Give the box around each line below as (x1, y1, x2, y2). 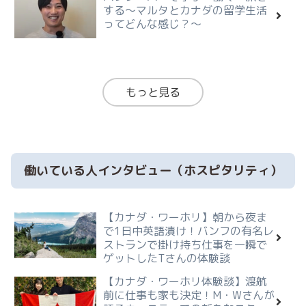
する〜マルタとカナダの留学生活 (103, 3, 267, 18)
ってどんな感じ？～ (103, 16, 201, 32)
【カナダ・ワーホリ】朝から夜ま (103, 209, 267, 225)
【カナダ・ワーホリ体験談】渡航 (103, 273, 267, 289)
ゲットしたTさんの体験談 (103, 250, 230, 266)
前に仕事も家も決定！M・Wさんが (103, 287, 275, 303)
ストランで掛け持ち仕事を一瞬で (103, 236, 267, 252)
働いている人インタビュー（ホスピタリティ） (24, 161, 282, 179)
